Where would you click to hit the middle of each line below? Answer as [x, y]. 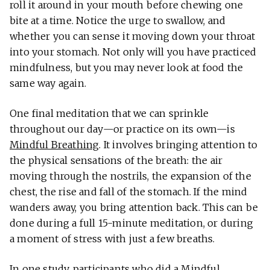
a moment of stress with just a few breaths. [112, 238]
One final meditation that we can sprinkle [109, 113]
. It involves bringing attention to [178, 144]
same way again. [48, 83]
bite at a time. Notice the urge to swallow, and [118, 20]
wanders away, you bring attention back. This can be [134, 207]
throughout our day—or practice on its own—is [122, 129]
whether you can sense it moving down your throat [133, 36]
